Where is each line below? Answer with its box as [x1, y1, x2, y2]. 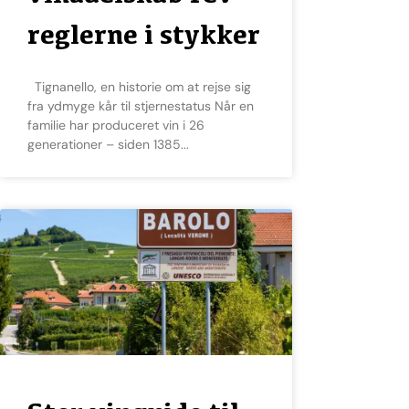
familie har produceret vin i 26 [27, 117, 204, 134]
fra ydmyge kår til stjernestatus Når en [27, 98, 254, 115]
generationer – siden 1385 [27, 136, 181, 153]
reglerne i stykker [27, 18, 260, 51]
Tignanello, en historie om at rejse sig [27, 79, 42, 96]
